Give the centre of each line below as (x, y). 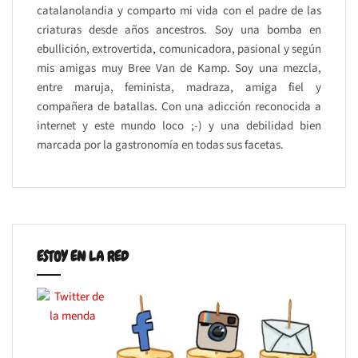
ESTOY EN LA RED (83, 256)
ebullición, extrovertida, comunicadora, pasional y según (179, 49)
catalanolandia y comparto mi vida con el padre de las (179, 10)
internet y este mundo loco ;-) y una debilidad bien (179, 125)
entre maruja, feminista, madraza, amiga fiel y (179, 87)
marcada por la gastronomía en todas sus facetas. (160, 145)
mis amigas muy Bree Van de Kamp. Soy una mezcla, (179, 68)
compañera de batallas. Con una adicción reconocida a (179, 106)
